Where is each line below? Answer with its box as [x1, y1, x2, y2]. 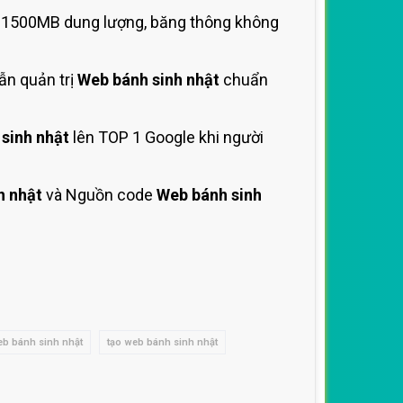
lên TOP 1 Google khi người [69, 128, 264, 147]
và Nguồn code [42, 185, 157, 204]
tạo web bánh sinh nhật [107, 336, 218, 348]
